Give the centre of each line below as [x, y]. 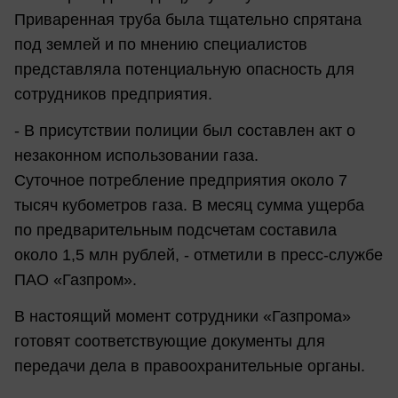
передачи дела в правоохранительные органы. [190, 366]
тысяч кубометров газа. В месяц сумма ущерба [189, 205]
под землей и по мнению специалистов [161, 44]
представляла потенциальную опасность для [184, 69]
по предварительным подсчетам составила [175, 230]
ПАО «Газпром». [76, 279]
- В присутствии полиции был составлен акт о [185, 130]
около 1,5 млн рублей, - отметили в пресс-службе [199, 255]
